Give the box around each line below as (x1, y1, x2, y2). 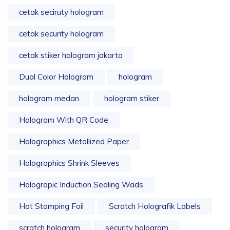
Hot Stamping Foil (19, 201, 84, 212)
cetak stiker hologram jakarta (19, 50, 123, 61)
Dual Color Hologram (19, 72, 93, 82)
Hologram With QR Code (19, 115, 108, 125)
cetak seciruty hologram (19, 7, 104, 17)
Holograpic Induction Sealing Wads (19, 180, 143, 190)
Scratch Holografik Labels (109, 201, 201, 212)
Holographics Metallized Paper (19, 137, 129, 147)
